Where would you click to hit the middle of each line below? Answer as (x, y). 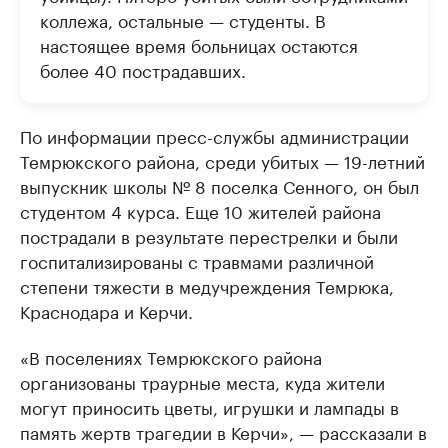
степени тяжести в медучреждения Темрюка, (207, 285)
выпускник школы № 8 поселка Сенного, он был (219, 185)
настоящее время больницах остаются (199, 44)
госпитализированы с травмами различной (197, 260)
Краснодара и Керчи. (106, 310)
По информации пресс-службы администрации (214, 135)
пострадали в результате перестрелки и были (209, 235)
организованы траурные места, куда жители (202, 381)
